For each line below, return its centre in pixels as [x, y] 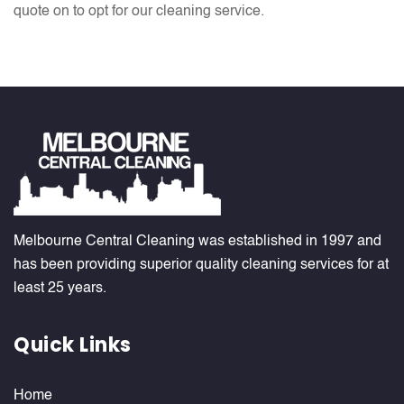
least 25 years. [60, 289]
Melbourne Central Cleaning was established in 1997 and [197, 242]
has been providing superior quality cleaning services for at [201, 265]
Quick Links [73, 345]
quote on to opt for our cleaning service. [139, 12]
